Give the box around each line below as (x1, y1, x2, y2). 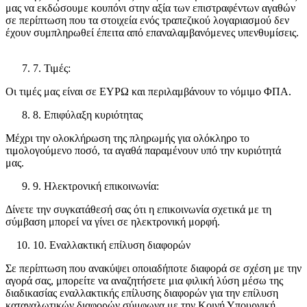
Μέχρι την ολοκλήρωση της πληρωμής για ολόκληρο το (5, 132, 249, 144)
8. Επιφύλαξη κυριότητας (33, 108, 143, 121)
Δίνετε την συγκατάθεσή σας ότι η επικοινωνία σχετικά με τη (5, 203, 271, 215)
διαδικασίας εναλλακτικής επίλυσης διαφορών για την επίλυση (5, 286, 278, 299)
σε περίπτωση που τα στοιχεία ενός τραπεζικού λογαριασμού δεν (5, 14, 289, 26)
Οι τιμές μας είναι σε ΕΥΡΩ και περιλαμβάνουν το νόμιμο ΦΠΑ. (5, 85, 297, 97)
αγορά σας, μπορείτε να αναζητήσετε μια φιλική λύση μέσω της (5, 274, 283, 286)
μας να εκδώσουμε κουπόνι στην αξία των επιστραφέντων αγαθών (5, 1, 295, 14)
